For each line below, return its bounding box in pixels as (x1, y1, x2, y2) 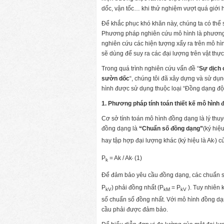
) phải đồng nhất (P (111, 183, 163, 191)
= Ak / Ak (109, 154, 132, 161)
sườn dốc (101, 75, 129, 82)
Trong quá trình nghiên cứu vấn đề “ (101, 65, 199, 72)
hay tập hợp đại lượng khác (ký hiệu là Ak (101, 137, 214, 144)
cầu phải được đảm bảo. (101, 205, 168, 213)
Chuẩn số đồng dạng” (142, 125, 203, 132)
